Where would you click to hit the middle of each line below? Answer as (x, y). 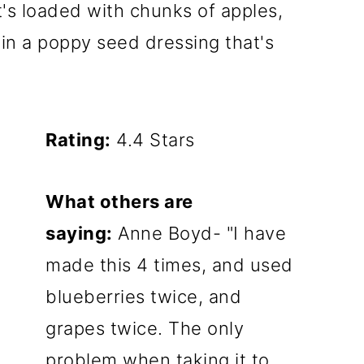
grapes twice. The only (145, 328)
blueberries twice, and (144, 297)
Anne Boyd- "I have (199, 233)
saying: (79, 233)
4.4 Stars (153, 140)
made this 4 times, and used (169, 265)
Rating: (78, 140)
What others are (119, 201)
